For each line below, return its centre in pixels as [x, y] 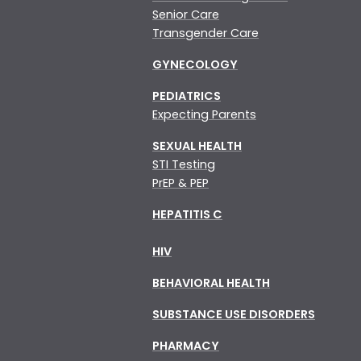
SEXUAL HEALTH [197, 145]
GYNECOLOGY [195, 64]
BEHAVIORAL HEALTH [211, 282]
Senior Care [186, 14]
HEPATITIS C [187, 214]
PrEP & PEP [180, 183]
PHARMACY [186, 345]
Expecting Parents [204, 114]
